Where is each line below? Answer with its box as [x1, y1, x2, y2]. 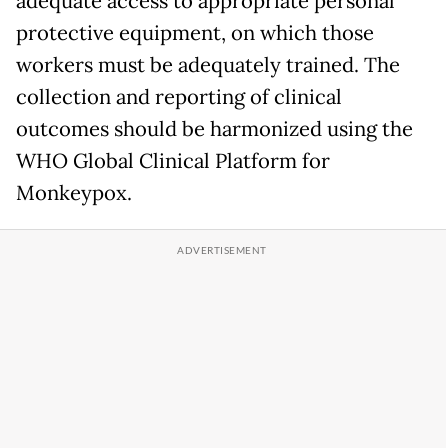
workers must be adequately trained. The [16, 52, 400, 79]
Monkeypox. [16, 180, 132, 207]
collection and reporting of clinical [16, 84, 342, 111]
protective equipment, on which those [16, 20, 374, 47]
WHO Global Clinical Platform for [16, 148, 330, 175]
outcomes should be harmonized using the [16, 116, 413, 143]
